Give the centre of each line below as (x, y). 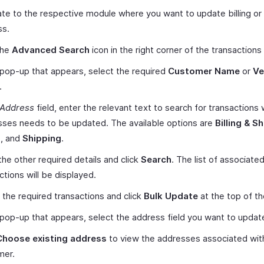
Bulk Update (171, 196)
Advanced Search (51, 50)
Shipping (42, 138)
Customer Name (204, 71)
